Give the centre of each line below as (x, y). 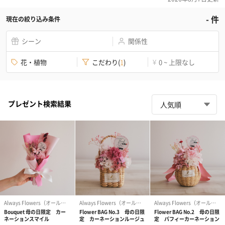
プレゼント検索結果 (40, 103)
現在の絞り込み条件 (33, 19)
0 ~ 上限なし (177, 62)
